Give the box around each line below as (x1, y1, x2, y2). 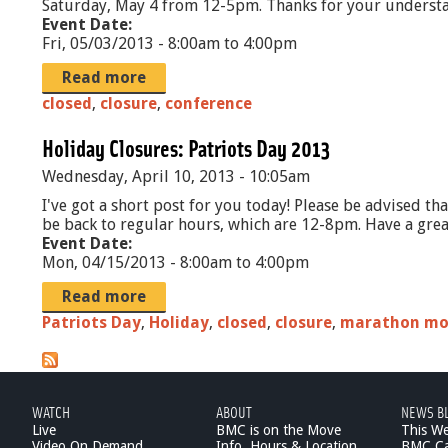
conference (165, 94, 252, 113)
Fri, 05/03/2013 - (42, 34, 168, 53)
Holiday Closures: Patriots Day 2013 (42, 133, 330, 162)
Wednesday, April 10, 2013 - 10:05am (42, 167, 310, 186)
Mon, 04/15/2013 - (42, 253, 180, 272)
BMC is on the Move (216, 422, 342, 438)
